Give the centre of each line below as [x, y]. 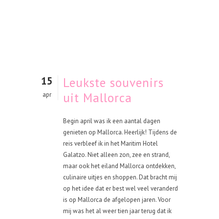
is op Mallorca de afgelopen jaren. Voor [117, 200]
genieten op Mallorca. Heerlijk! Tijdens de [120, 132]
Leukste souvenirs [113, 83]
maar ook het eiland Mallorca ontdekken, [119, 166]
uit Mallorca [98, 98]
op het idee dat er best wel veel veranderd [120, 188]
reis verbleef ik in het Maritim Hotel [110, 143]
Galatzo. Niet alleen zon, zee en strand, [116, 155]
